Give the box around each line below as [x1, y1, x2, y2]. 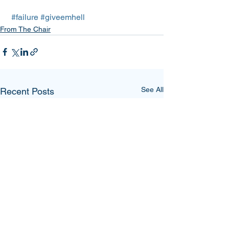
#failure [11, 12, 38, 22]
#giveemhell [40, 12, 85, 22]
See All [141, 85, 164, 94]
